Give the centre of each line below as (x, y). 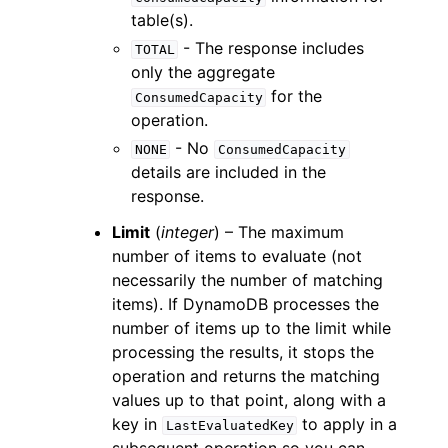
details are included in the (229, 172)
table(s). (162, 20)
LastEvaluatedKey (229, 425)
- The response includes (271, 48)
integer (187, 232)
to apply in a (347, 424)
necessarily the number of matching (247, 280)
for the (294, 96)
